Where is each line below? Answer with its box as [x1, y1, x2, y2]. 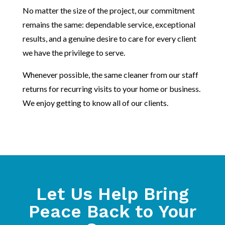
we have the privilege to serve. [22, 47, 125, 57]
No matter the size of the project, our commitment [22, 5, 195, 15]
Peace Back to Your [28, 200, 196, 222]
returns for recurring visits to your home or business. [22, 83, 200, 93]
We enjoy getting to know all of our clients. [22, 97, 168, 107]
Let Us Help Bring [36, 183, 189, 204]
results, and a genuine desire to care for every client [22, 33, 196, 43]
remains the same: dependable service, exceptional [22, 19, 195, 29]
